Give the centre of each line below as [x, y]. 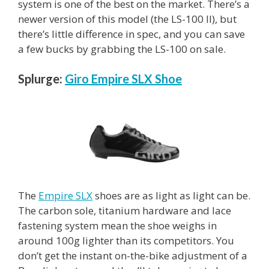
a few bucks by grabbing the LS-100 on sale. [122, 49]
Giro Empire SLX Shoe [123, 79]
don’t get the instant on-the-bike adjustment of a [133, 256]
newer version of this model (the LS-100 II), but [127, 19]
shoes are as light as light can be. [171, 196]
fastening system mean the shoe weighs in [117, 226]
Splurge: [40, 79]
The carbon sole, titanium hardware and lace [125, 211]
